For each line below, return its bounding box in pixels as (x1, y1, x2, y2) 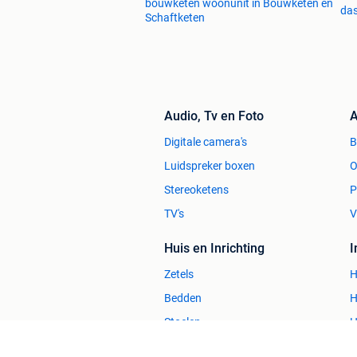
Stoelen (164, 315, 201, 328)
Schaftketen (145, 10, 205, 24)
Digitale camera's (164, 135, 247, 148)
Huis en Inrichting (164, 240, 265, 256)
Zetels (164, 267, 194, 280)
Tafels (164, 339, 194, 352)
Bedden (164, 291, 202, 304)
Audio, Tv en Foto (164, 108, 264, 124)
